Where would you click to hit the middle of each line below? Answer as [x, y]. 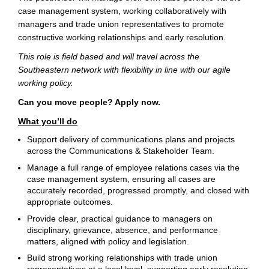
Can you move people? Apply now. [89, 102]
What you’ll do [48, 122]
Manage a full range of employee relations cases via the [133, 167]
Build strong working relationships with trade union [122, 258]
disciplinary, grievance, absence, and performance [122, 230]
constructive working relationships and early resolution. [122, 38]
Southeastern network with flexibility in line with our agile [124, 70]
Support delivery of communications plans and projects [131, 140]
